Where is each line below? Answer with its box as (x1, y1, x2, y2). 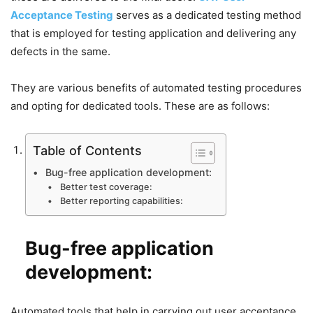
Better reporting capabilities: (59, 195, 183, 206)
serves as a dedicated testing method (113, 8, 301, 22)
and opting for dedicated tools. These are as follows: (10, 99, 270, 112)
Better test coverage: (59, 181, 152, 192)
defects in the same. (10, 44, 110, 58)
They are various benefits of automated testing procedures (10, 80, 302, 94)
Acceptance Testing (10, 8, 113, 22)
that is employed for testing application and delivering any (10, 26, 296, 40)
